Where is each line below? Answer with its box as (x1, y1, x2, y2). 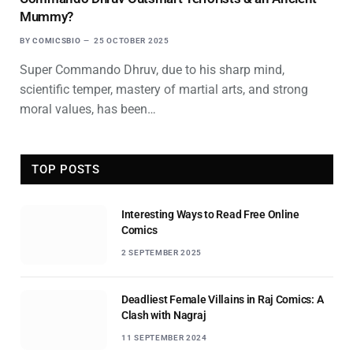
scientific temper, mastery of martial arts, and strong (20, 81, 308, 97)
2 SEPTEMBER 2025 (121, 247, 203, 257)
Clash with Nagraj (121, 308, 206, 321)
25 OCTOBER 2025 (94, 35, 169, 45)
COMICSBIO (32, 35, 81, 45)
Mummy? (20, 8, 73, 24)
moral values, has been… (20, 101, 156, 117)
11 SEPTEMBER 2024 (121, 333, 207, 342)
